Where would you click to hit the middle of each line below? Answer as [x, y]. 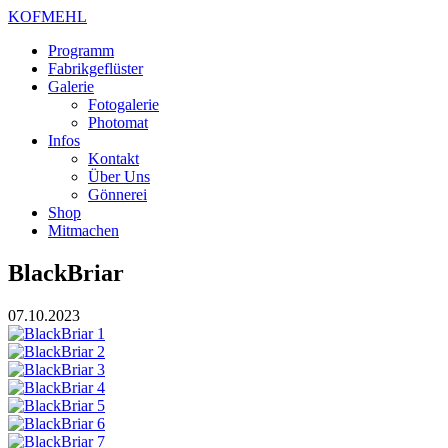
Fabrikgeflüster [95, 68]
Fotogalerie [123, 104]
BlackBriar [66, 272]
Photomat [118, 122]
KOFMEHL [47, 16]
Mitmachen [83, 230]
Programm [81, 50]
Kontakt [113, 158]
